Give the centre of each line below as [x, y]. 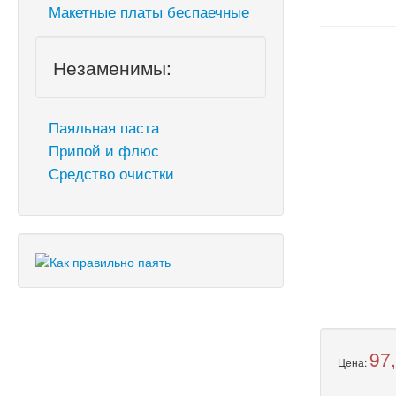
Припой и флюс [104, 150]
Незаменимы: [112, 67]
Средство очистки [111, 173]
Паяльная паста [104, 127]
